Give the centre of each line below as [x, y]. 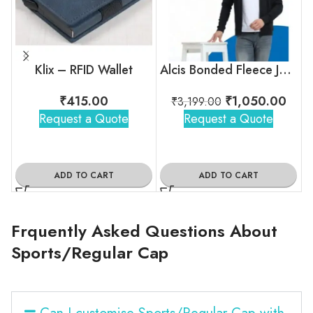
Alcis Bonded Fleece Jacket [285, 70]
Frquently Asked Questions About [144, 231]
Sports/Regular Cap [90, 252]
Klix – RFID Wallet [84, 70]
